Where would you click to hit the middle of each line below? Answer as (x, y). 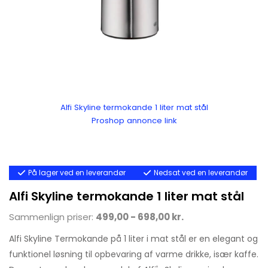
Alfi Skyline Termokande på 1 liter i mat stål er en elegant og (133, 238)
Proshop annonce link (134, 120)
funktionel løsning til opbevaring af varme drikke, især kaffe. (134, 254)
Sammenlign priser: (52, 217)
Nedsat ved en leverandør (201, 172)
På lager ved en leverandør (77, 172)
